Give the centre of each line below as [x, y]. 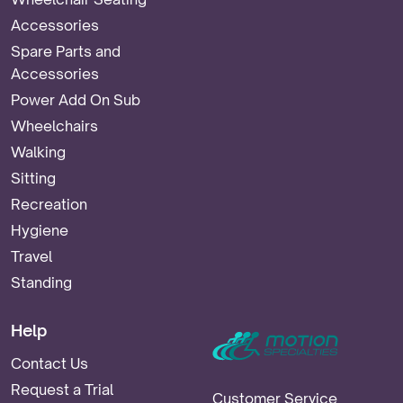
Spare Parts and [66, 51]
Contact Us [49, 363]
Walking [38, 152]
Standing [41, 282]
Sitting [33, 178]
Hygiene [40, 230]
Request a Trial [62, 389]
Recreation [49, 204]
